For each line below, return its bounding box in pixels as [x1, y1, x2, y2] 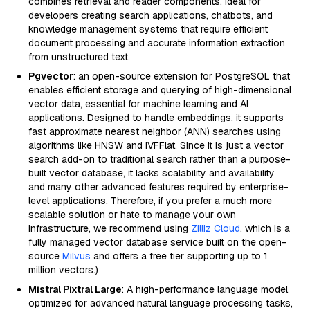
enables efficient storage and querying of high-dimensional [28, 84, 291, 96]
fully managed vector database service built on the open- [28, 236, 286, 248]
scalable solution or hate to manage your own [28, 208, 236, 221]
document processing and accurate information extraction [28, 37, 285, 49]
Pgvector [28, 70, 73, 82]
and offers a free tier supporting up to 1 [91, 250, 268, 262]
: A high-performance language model [122, 283, 288, 295]
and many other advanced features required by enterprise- [28, 181, 289, 193]
